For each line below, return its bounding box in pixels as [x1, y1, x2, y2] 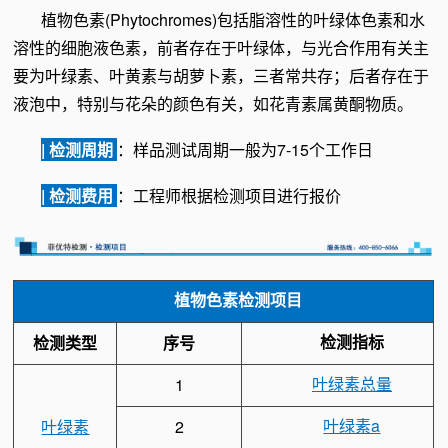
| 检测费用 [41, 184, 118, 208]
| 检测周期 [41, 138, 118, 162]
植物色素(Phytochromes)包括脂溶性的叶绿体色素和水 [41, 8, 426, 32]
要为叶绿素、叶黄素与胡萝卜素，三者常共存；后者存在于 [13, 64, 430, 88]
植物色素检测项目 [173, 287, 302, 311]
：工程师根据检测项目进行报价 [117, 184, 342, 208]
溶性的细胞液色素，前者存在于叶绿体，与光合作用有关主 [13, 36, 430, 60]
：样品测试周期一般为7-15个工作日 [117, 138, 374, 162]
